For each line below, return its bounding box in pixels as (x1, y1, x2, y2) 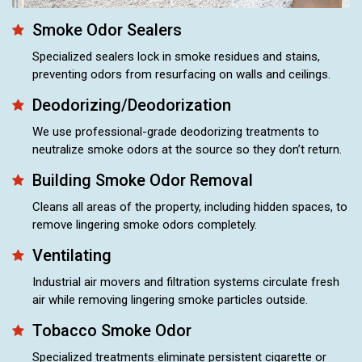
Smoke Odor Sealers (32, 19, 182, 40)
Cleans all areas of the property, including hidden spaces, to (32, 199, 347, 214)
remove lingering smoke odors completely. (32, 217, 257, 232)
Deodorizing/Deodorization (32, 95, 231, 115)
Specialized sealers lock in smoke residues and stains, (32, 48, 320, 64)
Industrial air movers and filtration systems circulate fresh (32, 274, 339, 289)
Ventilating (32, 245, 112, 265)
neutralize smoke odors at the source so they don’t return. (32, 141, 342, 157)
